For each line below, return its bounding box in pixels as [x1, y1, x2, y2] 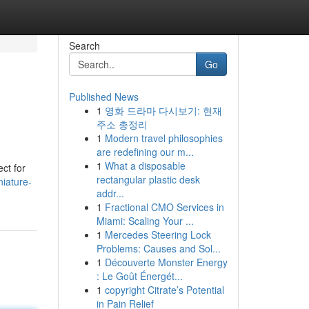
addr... [96, 186, 124, 200]
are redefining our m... [96, 145, 194, 159]
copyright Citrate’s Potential [104, 283, 224, 297]
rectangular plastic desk [96, 172, 200, 186]
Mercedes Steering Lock [104, 228, 211, 241]
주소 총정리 [96, 117, 148, 131]
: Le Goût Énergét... [96, 269, 183, 283]
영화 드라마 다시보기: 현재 [104, 103, 222, 117]
